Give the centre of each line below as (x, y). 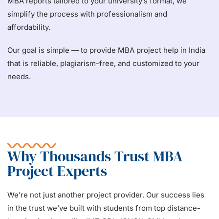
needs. (19, 77)
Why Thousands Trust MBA (95, 156)
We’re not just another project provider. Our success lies (106, 195)
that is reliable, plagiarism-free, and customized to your (103, 64)
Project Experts (57, 171)
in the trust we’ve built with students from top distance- (104, 208)
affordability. (29, 27)
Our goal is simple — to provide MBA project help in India (106, 50)
